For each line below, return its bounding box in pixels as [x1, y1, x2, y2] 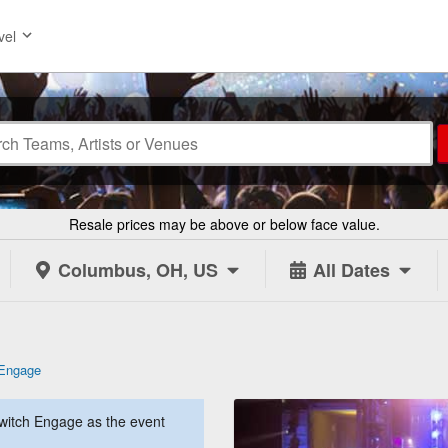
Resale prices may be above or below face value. [68, 214, 380, 234]
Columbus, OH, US [58, 257, 218, 284]
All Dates [313, 257, 390, 284]
